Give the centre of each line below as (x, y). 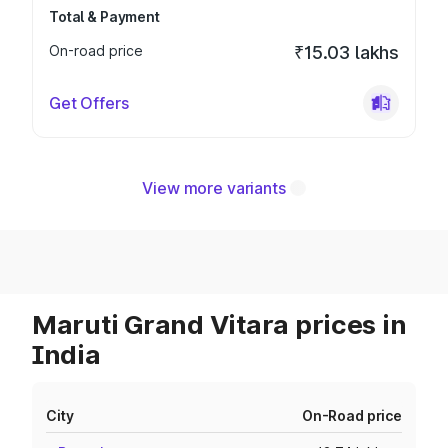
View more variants (214, 188)
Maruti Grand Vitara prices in (219, 324)
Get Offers (89, 103)
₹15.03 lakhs (346, 52)
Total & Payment (104, 16)
